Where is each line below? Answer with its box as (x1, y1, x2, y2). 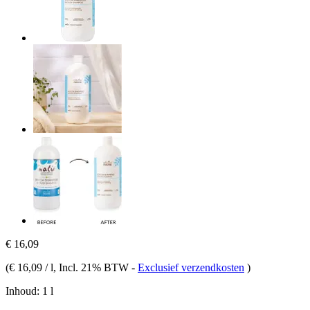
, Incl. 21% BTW (53, 261, 131, 273)
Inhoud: (6, 284, 39, 297)
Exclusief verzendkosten (138, 261, 244, 273)
